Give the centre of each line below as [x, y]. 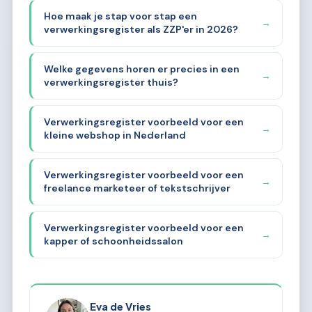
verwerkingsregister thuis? [111, 83]
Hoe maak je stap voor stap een [120, 16]
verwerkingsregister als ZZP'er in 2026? [141, 30]
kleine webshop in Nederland [115, 135]
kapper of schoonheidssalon [113, 241]
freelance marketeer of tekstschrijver [137, 188]
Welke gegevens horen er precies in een [141, 69]
